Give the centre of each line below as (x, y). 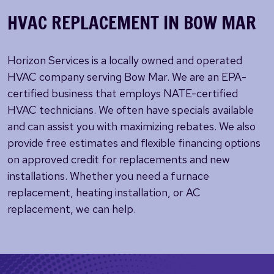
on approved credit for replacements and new (119, 159)
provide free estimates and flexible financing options (134, 143)
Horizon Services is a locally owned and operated (125, 60)
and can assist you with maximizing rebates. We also (131, 126)
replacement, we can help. (72, 209)
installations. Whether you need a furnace (108, 176)
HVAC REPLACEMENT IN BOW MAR (132, 22)
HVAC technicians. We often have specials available (131, 110)
